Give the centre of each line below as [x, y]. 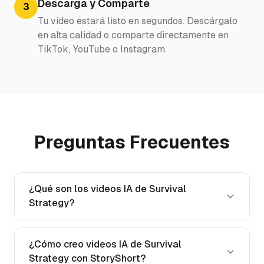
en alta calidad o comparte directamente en [133, 35]
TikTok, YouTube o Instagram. [102, 49]
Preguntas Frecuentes [132, 142]
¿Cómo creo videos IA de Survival [105, 244]
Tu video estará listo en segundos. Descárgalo [138, 21]
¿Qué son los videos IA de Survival [108, 189]
